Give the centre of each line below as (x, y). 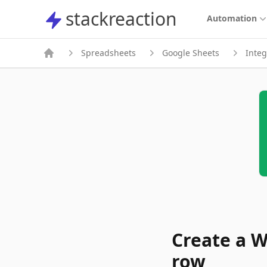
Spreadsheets (108, 53)
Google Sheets (191, 53)
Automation (232, 18)
